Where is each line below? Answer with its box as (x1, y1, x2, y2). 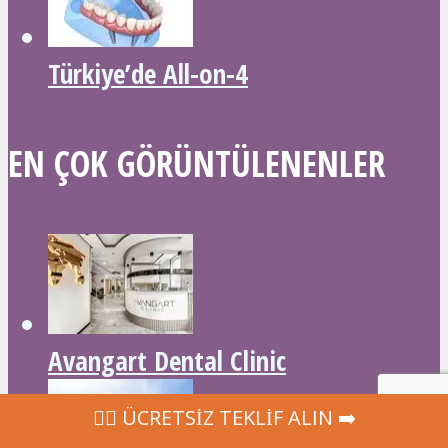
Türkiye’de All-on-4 (48, 55, 248, 93)
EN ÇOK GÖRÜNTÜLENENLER (8, 139, 385, 188)
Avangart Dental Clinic (48, 341, 286, 379)
